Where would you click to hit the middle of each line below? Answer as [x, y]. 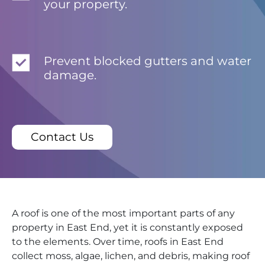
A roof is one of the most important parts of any [123, 214]
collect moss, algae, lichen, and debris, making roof [131, 256]
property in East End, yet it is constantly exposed [127, 228]
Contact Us [62, 137]
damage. [70, 75]
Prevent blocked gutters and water [148, 61]
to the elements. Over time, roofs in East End [118, 242]
